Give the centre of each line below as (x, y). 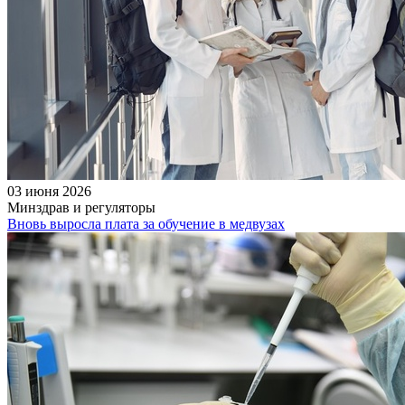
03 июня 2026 (49, 191)
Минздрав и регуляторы (81, 207)
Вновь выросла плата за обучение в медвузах (146, 223)
